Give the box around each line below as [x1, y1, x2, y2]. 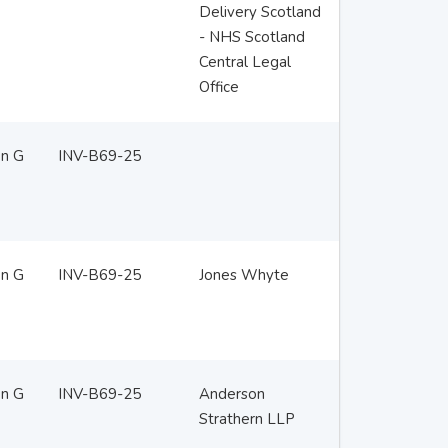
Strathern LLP [198, 409, 295, 429]
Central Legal [198, 52, 291, 72]
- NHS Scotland [198, 27, 305, 47]
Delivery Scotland [198, 2, 321, 22]
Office [198, 77, 239, 97]
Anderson [198, 384, 265, 404]
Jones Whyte [198, 265, 289, 285]
